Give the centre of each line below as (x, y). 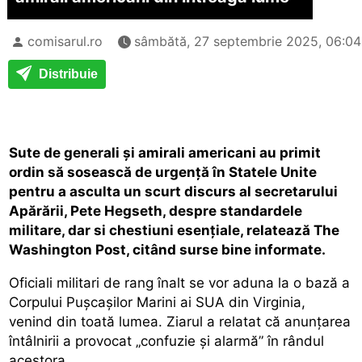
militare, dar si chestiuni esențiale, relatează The (175, 230)
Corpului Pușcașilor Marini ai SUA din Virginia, (158, 302)
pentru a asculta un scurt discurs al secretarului (174, 191)
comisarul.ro (65, 41)
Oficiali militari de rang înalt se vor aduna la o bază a (180, 282)
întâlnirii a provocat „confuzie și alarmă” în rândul (167, 341)
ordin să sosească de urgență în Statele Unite (163, 172)
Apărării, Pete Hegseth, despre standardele (156, 210)
